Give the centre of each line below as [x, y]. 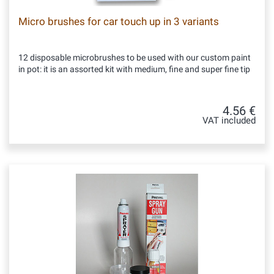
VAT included [229, 121]
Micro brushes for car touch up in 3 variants [119, 21]
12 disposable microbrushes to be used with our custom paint [135, 57]
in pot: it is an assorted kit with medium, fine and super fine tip [134, 69]
